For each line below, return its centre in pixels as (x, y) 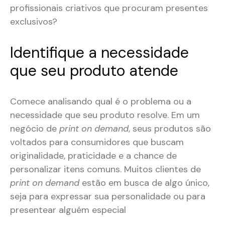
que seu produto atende (94, 71)
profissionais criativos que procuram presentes (109, 8)
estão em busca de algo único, (144, 183)
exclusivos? (34, 22)
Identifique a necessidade (99, 53)
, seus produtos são (170, 129)
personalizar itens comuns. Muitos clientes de (105, 170)
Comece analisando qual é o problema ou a (101, 102)
